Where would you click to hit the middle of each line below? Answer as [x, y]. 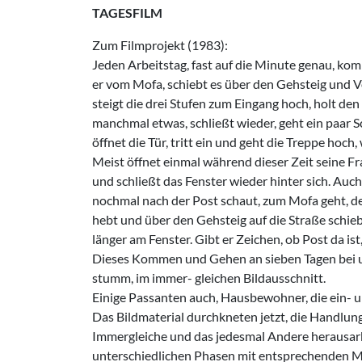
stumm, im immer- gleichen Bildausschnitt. [209, 278]
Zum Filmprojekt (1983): [160, 45]
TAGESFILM [127, 13]
